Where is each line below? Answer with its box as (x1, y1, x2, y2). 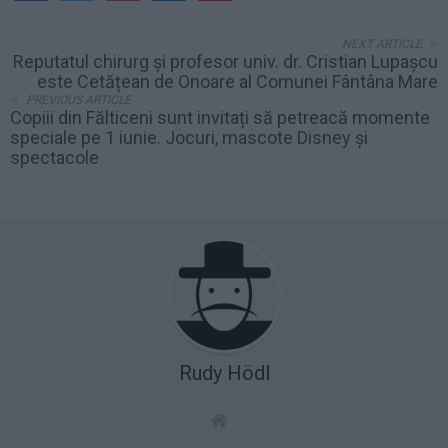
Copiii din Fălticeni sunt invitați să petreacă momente (10, 106, 430, 128)
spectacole (10, 146, 99, 168)
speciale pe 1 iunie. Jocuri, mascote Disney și (10, 126, 368, 148)
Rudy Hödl (178, 360, 270, 385)
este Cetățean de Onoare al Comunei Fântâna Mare (37, 70, 438, 92)
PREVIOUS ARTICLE (26, 92, 131, 107)
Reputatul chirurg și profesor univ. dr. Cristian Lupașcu (13, 50, 438, 72)
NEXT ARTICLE (342, 36, 422, 51)
